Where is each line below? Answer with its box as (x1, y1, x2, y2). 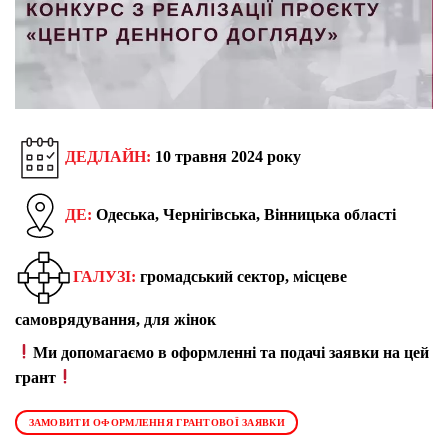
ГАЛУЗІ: (73, 267, 136, 285)
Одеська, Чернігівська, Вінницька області (92, 205, 396, 223)
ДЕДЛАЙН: (65, 147, 151, 165)
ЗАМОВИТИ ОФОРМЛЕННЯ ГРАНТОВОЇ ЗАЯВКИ (28, 417, 285, 429)
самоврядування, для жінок (15, 310, 216, 328)
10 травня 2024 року (151, 147, 301, 165)
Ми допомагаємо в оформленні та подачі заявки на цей (33, 343, 430, 361)
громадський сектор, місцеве (136, 267, 347, 285)
